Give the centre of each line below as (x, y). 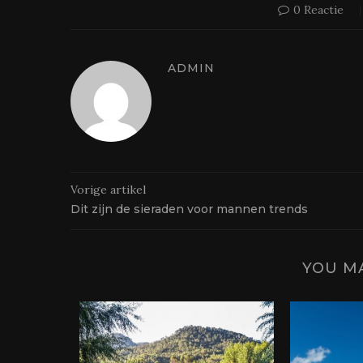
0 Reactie (318, 10)
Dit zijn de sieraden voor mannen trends (189, 209)
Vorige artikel (108, 190)
